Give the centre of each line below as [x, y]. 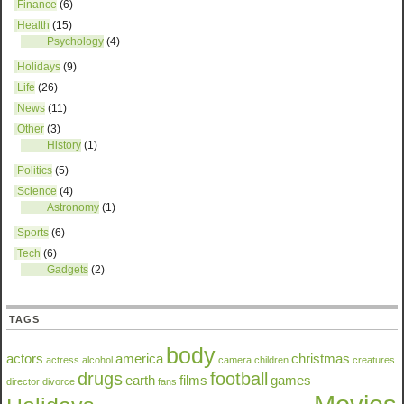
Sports [33, 233]
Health [34, 25]
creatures [374, 360]
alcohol [98, 360]
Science [37, 191]
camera [235, 360]
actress [63, 360]
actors [25, 358]
